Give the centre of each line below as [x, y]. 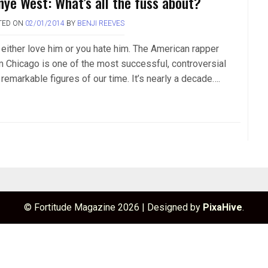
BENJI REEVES [100, 23]
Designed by [175, 207]
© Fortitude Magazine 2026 [83, 207]
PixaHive [223, 207]
